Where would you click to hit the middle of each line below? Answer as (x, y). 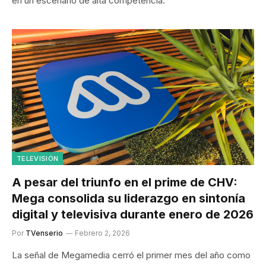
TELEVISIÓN (38, 159)
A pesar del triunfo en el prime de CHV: (125, 182)
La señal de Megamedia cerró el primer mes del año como (131, 255)
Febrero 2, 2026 (102, 233)
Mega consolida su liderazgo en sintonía (129, 198)
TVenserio (44, 233)
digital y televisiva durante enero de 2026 (133, 214)
